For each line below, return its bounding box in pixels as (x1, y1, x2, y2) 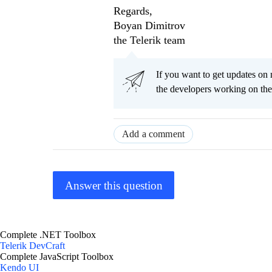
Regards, (114, 5, 152, 18)
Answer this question (64, 178, 163, 192)
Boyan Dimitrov (114, 19, 185, 32)
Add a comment (122, 129, 185, 140)
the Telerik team (114, 34, 185, 47)
